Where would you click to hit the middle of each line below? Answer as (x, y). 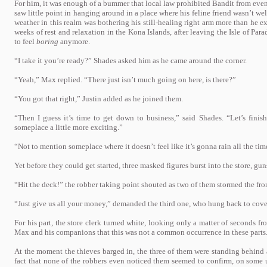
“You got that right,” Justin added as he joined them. (99, 99)
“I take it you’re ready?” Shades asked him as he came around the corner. (131, 60)
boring (47, 41)
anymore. (74, 41)
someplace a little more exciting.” (69, 127)
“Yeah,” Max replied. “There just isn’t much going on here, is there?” (125, 80)
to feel (25, 41)
